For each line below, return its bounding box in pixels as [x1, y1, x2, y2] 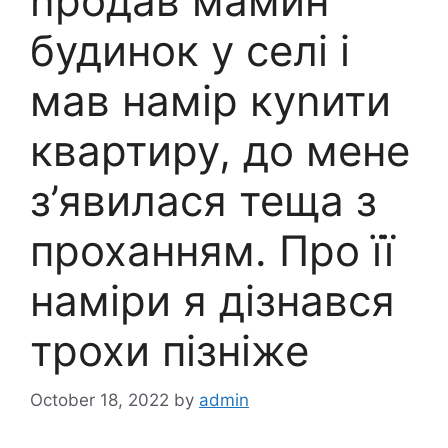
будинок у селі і [30, 25, 350, 76]
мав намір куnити [30, 75, 391, 126]
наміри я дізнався [30, 275, 395, 326]
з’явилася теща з [30, 175, 377, 226]
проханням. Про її [30, 225, 394, 276]
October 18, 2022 [30, 389, 169, 410]
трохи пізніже [30, 325, 309, 376]
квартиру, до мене [30, 125, 410, 176]
